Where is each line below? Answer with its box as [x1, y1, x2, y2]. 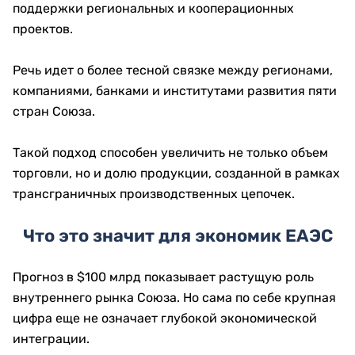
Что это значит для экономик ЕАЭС [22, 225, 333, 247]
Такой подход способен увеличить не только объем [13, 145, 328, 161]
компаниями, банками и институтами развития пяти [13, 83, 337, 99]
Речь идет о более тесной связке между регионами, [13, 63, 333, 78]
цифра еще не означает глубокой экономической [13, 311, 317, 326]
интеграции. [13, 331, 90, 347]
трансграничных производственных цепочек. [13, 186, 295, 202]
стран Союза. [13, 104, 95, 120]
